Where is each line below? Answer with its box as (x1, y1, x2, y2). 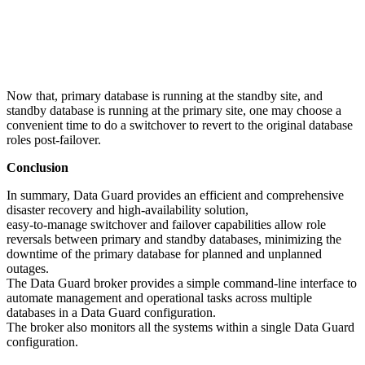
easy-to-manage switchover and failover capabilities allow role (7, 217, 326, 231)
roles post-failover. (7, 132, 101, 147)
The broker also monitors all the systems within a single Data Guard (7, 319, 354, 334)
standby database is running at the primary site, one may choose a (7, 103, 341, 117)
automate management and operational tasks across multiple (7, 290, 312, 305)
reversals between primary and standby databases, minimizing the (7, 231, 341, 246)
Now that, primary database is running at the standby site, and (7, 88, 323, 103)
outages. (7, 261, 49, 275)
